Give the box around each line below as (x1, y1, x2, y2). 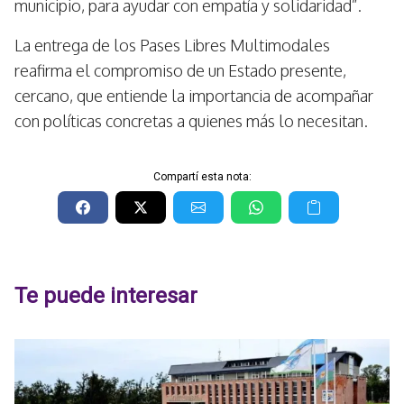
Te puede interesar (14, 283, 197, 308)
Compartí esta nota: (152, 170, 252, 183)
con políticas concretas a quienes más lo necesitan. (14, 111, 368, 131)
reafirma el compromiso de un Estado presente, (14, 60, 346, 80)
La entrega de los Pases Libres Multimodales (14, 35, 330, 55)
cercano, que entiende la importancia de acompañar (14, 86, 373, 106)
